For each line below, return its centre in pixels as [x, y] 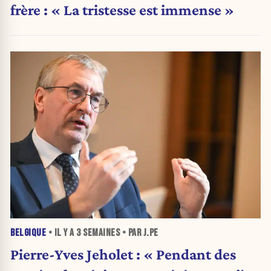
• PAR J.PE [139, 233]
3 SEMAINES [98, 233]
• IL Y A [61, 233]
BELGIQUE [28, 233]
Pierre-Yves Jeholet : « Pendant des [123, 254]
